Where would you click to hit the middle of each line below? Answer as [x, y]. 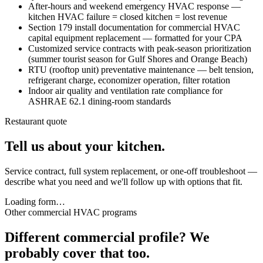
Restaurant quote [36, 121]
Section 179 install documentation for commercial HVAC [134, 27]
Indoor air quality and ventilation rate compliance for [125, 90]
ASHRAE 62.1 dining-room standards [100, 101]
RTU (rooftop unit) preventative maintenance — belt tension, [141, 69]
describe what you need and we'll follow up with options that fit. [124, 181]
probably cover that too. [77, 253]
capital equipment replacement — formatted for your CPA [135, 38]
